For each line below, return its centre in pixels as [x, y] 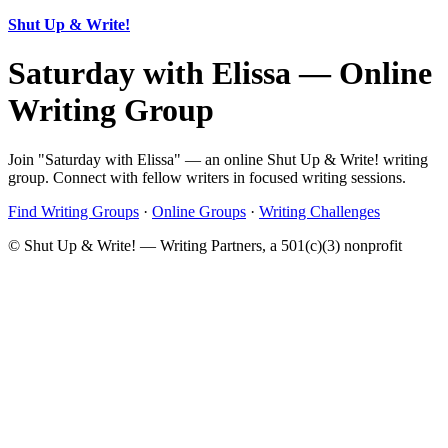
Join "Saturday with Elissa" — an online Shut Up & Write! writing [218, 159]
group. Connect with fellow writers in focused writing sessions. [207, 177]
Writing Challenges [319, 211]
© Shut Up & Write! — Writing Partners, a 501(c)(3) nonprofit [205, 245]
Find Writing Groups [73, 211]
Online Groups [199, 211]
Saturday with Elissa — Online [220, 73]
